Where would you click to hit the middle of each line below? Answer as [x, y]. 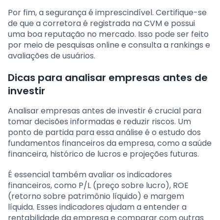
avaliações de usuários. [52, 55]
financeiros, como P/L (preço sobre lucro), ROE [98, 185]
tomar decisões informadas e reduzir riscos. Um [99, 121]
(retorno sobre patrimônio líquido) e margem [96, 196]
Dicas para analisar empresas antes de [108, 77]
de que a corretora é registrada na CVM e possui [101, 23]
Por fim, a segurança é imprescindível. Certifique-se [107, 12]
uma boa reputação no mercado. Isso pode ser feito [108, 34]
